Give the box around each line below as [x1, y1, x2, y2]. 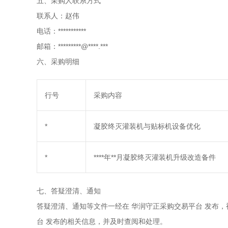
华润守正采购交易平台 [131, 202, 203, 210]
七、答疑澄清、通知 [37, 187, 101, 195]
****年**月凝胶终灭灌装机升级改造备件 [94, 153, 216, 161]
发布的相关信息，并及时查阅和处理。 [46, 217, 167, 225]
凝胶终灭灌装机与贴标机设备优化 [94, 122, 201, 130]
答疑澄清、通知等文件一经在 [37, 202, 129, 210]
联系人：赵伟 [37, 12, 79, 20]
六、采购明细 [37, 58, 79, 66]
